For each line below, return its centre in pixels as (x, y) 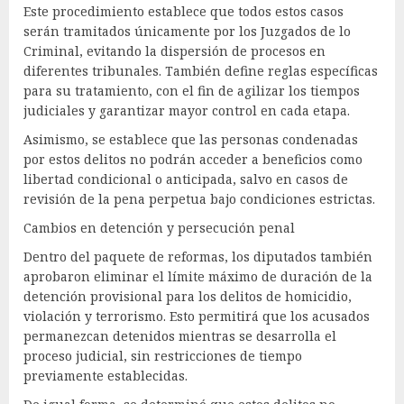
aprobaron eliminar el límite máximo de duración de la (198, 276)
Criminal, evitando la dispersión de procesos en (174, 50)
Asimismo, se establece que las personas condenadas (191, 139)
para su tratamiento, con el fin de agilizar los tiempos (192, 90)
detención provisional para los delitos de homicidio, (188, 296)
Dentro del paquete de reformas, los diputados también (198, 256)
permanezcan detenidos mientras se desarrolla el (180, 335)
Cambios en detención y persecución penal (159, 227)
